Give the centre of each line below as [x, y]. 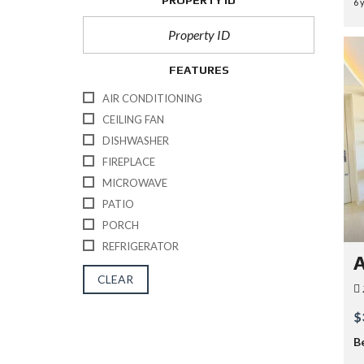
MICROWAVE [135, 182]
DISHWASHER [136, 140]
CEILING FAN [133, 119]
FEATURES [199, 70]
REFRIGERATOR [141, 246]
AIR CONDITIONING [152, 98]
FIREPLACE [129, 161]
